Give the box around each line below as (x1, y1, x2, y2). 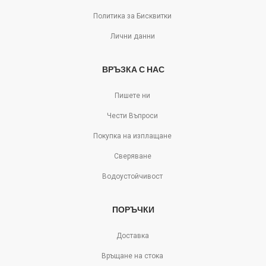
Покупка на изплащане (93, 131, 172, 140)
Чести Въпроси (107, 111, 158, 120)
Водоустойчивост (102, 172, 163, 180)
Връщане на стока (102, 251, 163, 260)
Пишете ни (115, 91, 150, 100)
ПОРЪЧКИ (112, 203, 154, 216)
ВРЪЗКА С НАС (102, 63, 164, 75)
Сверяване (113, 151, 151, 160)
